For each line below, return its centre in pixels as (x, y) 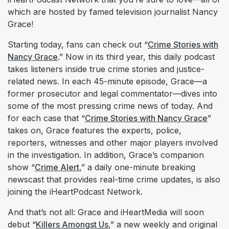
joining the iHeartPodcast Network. (75, 192)
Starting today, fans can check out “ (78, 45)
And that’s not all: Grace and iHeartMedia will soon (106, 212)
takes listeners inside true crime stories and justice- (106, 69)
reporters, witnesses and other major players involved (113, 143)
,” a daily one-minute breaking (137, 167)
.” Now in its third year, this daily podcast (136, 57)
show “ (21, 167)
